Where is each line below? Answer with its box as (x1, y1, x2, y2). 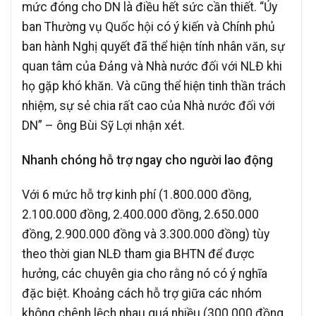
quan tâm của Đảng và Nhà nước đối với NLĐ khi (22, 59, 282, 73)
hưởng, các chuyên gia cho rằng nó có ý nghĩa (22, 266, 267, 281)
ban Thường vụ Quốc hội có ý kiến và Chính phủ (22, 19, 275, 34)
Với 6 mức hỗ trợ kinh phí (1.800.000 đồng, (22, 187, 251, 202)
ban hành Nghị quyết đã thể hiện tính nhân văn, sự (22, 39, 285, 54)
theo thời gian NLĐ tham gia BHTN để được (22, 246, 255, 261)
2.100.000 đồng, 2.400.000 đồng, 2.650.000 (22, 207, 259, 221)
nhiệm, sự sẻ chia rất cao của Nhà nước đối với (22, 98, 275, 113)
